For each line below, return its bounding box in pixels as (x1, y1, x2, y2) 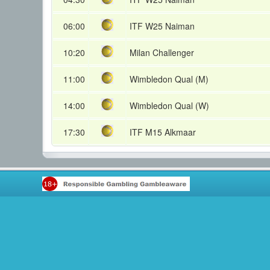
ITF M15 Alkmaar (130, 126, 196, 138)
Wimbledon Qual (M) (130, 73, 209, 85)
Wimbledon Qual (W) (130, 99, 209, 111)
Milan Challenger (130, 46, 194, 58)
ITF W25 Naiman (130, 20, 195, 32)
